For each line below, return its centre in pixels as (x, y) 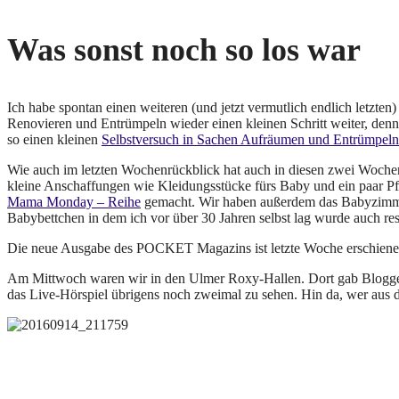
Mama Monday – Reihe (74, 202)
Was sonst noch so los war (184, 50)
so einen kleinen (54, 140)
